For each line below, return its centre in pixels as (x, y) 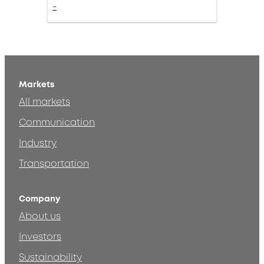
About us (40, 217)
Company (39, 199)
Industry (38, 143)
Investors (40, 237)
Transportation (54, 164)
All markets (44, 102)
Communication (57, 123)
